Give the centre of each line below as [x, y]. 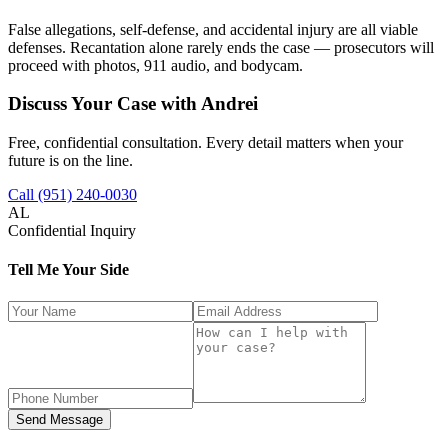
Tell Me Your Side [68, 270]
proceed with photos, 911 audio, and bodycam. [155, 65]
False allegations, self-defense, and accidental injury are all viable [213, 29]
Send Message [59, 419]
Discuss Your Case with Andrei [133, 104]
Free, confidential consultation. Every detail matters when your [205, 143]
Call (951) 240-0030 [72, 195]
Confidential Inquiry [72, 231]
